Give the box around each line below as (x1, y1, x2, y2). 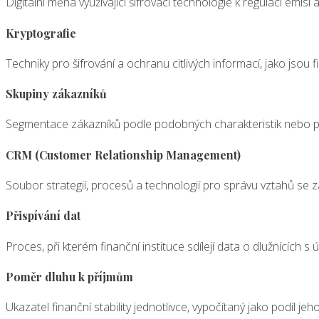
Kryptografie (6, 25, 76, 41)
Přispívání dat (6, 208, 80, 224)
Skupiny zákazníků (6, 86, 107, 102)
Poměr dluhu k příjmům (6, 268, 133, 284)
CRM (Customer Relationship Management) (6, 147, 241, 162)
